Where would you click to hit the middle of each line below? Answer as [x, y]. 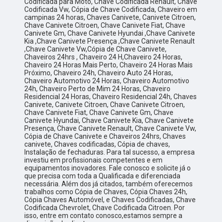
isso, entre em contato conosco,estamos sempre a [104, 216]
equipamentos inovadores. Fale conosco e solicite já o [108, 168]
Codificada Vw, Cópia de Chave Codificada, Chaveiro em [111, 10]
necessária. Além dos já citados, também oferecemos [109, 184]
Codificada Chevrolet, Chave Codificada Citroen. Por [105, 208]
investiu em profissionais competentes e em [94, 160]
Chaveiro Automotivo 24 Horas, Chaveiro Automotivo [107, 81]
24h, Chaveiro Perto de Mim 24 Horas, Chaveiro [98, 89]
